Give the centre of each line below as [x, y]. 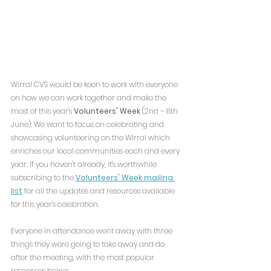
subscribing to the [43, 178]
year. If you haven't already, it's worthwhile [85, 165]
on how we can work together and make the [90, 98]
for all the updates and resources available [100, 191]
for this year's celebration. [55, 204]
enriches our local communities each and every [96, 151]
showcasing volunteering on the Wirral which [91, 138]
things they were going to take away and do [89, 244]
